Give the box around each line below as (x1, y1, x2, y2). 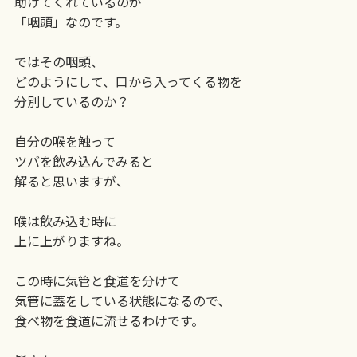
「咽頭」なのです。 (14, 11, 127, 31)
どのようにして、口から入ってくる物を (14, 71, 242, 91)
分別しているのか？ (14, 91, 129, 111)
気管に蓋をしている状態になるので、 (14, 290, 230, 310)
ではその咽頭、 (14, 51, 104, 71)
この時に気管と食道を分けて (14, 270, 180, 290)
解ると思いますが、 (14, 171, 129, 190)
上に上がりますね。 (14, 230, 129, 250)
